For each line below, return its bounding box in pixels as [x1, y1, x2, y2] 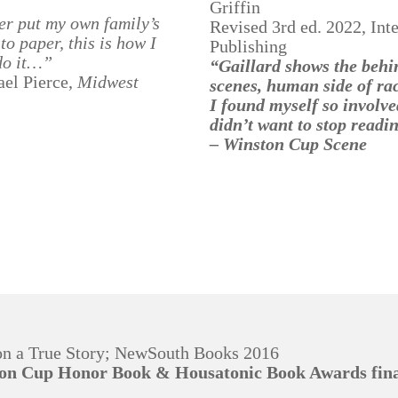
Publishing [209, 36, 287, 56]
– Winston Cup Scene [209, 133, 367, 154]
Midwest [77, 72, 139, 92]
